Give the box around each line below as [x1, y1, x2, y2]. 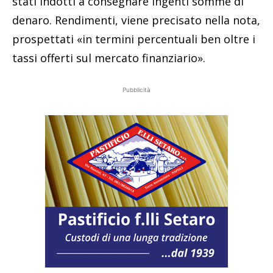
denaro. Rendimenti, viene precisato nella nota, [12, 13, 260, 28]
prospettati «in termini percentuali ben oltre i [12, 32, 255, 47]
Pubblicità [122, 86, 151, 94]
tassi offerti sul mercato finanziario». [12, 51, 205, 66]
